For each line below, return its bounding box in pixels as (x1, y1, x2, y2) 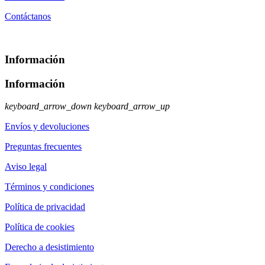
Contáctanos (5, 11, 51, 22)
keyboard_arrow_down (5, 101, 92, 112)
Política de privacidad (5, 202, 85, 212)
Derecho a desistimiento (5, 242, 94, 253)
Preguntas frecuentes (5, 141, 82, 152)
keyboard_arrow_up (94, 101, 170, 112)
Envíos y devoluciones (5, 121, 89, 132)
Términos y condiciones (5, 182, 94, 192)
